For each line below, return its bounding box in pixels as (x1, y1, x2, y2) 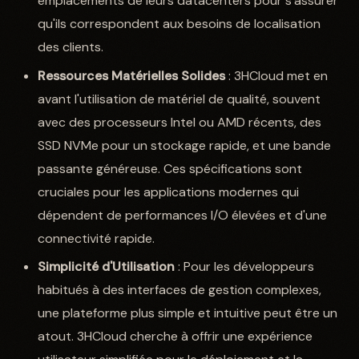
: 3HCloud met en (225, 67, 329, 84)
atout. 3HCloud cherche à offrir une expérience (38, 327, 313, 345)
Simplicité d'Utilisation (38, 257, 175, 275)
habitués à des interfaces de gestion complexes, (38, 280, 322, 298)
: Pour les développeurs (175, 257, 315, 275)
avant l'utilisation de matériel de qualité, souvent (38, 90, 321, 107)
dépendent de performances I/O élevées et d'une (38, 206, 328, 224)
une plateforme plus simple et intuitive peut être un (38, 304, 338, 321)
